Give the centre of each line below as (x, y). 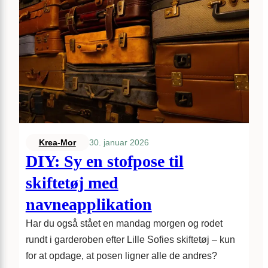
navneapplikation (89, 205)
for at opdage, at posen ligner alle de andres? (121, 256)
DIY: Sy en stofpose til (104, 162)
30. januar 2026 (119, 142)
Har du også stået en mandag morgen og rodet (124, 224)
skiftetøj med (72, 183)
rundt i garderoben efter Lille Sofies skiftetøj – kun (130, 240)
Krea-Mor (57, 143)
